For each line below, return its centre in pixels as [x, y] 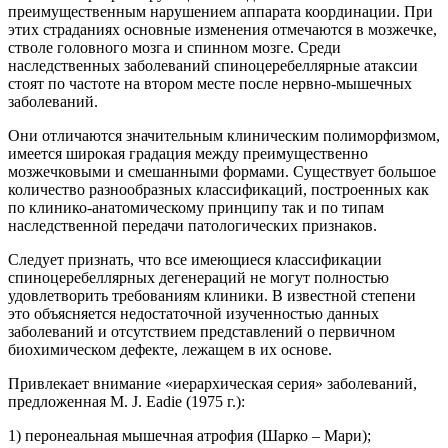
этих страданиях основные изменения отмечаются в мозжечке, [222, 29]
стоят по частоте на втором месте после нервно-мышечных [210, 83]
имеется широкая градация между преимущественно [188, 153]
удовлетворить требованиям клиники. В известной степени [212, 295]
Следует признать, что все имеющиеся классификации [195, 259]
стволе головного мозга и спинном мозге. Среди [174, 47]
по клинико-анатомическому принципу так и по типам [196, 207]
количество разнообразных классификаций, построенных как [218, 189]
